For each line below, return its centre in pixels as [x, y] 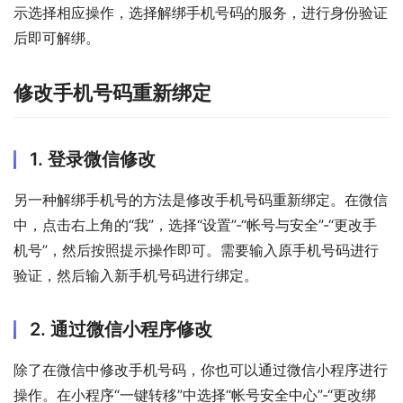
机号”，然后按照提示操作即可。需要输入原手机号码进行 [196, 250]
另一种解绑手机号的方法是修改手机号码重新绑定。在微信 [201, 199]
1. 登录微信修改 [93, 159]
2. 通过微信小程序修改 [121, 329]
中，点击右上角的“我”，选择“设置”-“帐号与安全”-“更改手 [195, 224]
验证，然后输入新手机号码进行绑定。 [136, 275]
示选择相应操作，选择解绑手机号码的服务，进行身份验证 [201, 12]
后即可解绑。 [57, 37]
